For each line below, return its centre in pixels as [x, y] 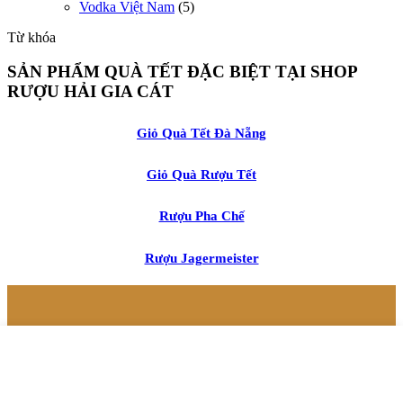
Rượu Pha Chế [201, 216]
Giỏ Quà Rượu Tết [201, 175]
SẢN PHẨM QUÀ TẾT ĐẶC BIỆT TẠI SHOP [182, 72]
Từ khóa [31, 37]
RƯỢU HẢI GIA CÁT [90, 92]
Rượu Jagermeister [201, 257]
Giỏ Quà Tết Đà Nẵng [201, 132]
